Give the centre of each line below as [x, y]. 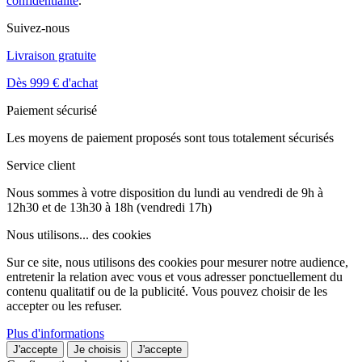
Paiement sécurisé [52, 110]
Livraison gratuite [51, 55]
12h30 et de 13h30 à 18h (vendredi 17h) [109, 207]
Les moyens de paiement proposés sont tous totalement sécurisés [170, 137]
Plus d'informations [55, 333]
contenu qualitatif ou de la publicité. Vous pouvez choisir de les [167, 291]
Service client [41, 165]
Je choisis [97, 349]
